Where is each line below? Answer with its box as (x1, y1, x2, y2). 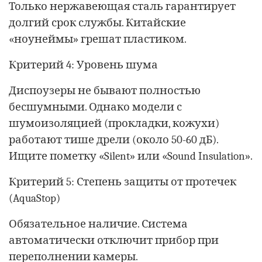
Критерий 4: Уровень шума (9, 58, 158, 71)
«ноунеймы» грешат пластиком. (9, 32, 187, 46)
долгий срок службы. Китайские (9, 16, 186, 29)
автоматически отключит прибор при (9, 233, 219, 247)
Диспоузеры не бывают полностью (9, 84, 201, 97)
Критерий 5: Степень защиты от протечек (9, 175, 236, 188)
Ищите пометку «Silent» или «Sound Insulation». (9, 149, 253, 163)
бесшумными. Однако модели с (9, 100, 182, 113)
